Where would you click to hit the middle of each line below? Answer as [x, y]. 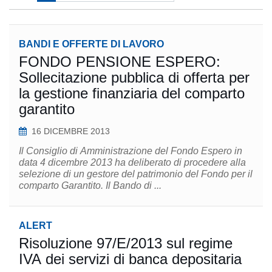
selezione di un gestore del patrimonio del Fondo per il [136, 174]
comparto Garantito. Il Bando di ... [134, 185]
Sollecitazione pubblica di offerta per [134, 77]
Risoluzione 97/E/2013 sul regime [126, 243]
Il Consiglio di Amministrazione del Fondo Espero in [131, 151]
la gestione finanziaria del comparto [132, 93]
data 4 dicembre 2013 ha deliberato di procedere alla [132, 162]
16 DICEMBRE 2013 [71, 131]
